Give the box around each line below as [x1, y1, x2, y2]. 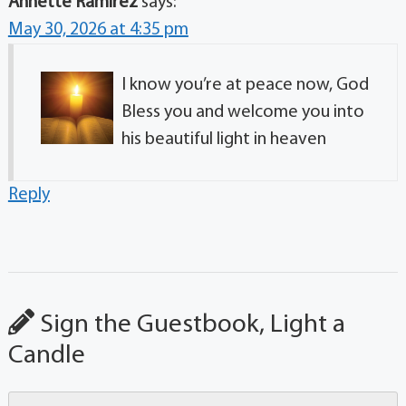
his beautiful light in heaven [121, 130, 326, 150]
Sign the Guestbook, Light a [34, 312, 345, 339]
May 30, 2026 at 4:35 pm [7, 21, 188, 40]
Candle [7, 343, 85, 370]
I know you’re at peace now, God [121, 76, 369, 95]
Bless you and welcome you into [121, 103, 364, 122]
